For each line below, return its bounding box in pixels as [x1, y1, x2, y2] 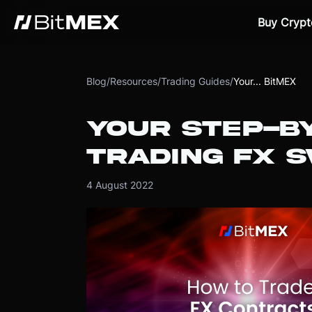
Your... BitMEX [233, 75, 296, 87]
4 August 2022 [86, 179, 153, 191]
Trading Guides [160, 75, 230, 87]
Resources [109, 75, 157, 87]
